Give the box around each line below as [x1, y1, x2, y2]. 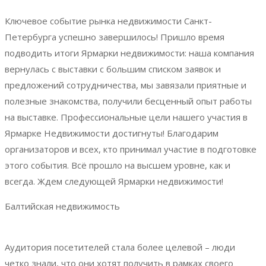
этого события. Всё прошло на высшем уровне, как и [5, 159, 230, 171]
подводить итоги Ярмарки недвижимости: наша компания [5, 46, 254, 59]
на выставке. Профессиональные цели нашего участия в [5, 110, 248, 123]
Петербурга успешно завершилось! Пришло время [5, 30, 224, 43]
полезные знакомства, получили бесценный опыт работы [5, 94, 252, 107]
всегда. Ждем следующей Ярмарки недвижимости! [5, 175, 223, 187]
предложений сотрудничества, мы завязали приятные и [5, 78, 246, 91]
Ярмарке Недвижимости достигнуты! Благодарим [5, 126, 218, 139]
